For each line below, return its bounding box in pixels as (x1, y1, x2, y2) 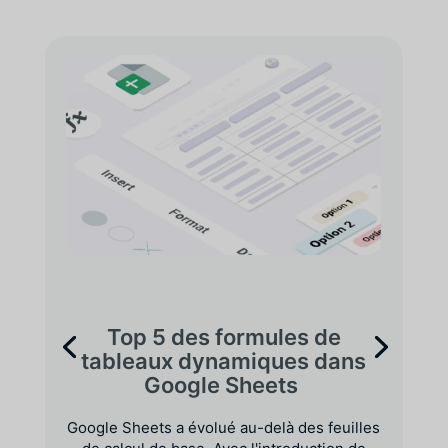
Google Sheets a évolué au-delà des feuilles (67, 417, 381, 437)
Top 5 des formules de (106, 323, 341, 350)
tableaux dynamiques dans (81, 347, 367, 374)
